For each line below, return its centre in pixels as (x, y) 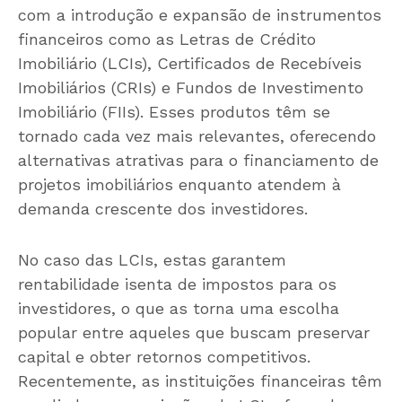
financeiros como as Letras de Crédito (167, 39)
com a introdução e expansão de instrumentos (200, 15)
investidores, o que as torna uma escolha (179, 309)
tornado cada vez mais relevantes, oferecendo (197, 136)
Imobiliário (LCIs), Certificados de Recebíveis (190, 64)
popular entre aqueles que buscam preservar (194, 333)
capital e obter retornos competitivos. (164, 357)
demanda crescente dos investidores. (163, 209)
